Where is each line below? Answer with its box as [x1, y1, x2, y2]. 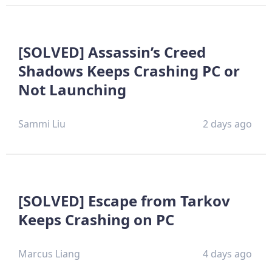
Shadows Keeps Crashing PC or [18, 60, 240, 81]
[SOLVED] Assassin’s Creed [18, 41, 206, 62]
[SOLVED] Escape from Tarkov [18, 190, 230, 211]
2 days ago [203, 117, 253, 131]
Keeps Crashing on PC [18, 209, 174, 229]
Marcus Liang [18, 246, 80, 260]
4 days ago [203, 246, 253, 260]
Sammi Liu [18, 117, 66, 131]
